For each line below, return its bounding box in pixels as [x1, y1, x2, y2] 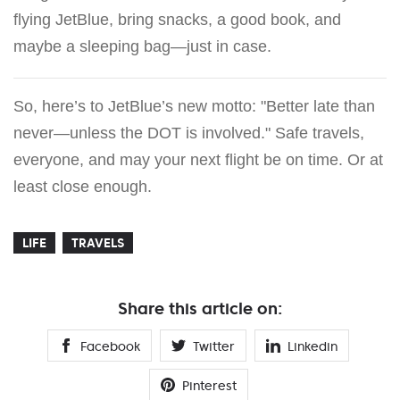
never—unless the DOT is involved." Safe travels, [13, 123, 364, 142]
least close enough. [13, 177, 152, 196]
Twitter [193, 337, 235, 354]
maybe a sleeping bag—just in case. [13, 37, 271, 55]
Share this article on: [118, 297, 282, 319]
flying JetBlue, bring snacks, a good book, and [13, 10, 341, 29]
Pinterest [181, 377, 237, 394]
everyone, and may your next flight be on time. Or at [13, 150, 383, 169]
